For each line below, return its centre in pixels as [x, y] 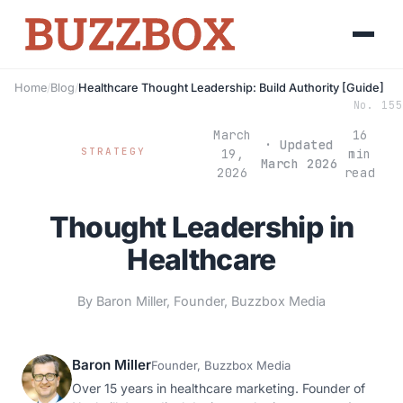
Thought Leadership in [201, 227]
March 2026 [299, 163]
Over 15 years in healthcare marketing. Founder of [219, 388]
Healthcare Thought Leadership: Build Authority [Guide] [231, 88]
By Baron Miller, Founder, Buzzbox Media [201, 301]
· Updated [299, 144]
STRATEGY [113, 152]
